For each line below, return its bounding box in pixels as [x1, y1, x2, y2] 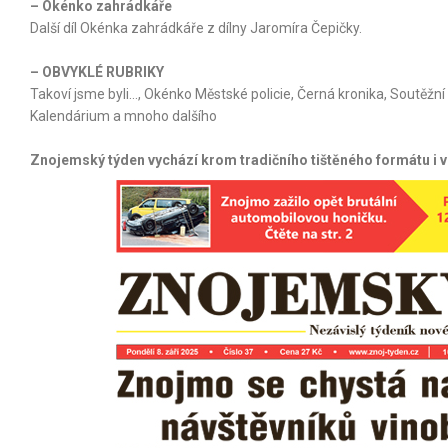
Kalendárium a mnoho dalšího [30, 107, 217, 124]
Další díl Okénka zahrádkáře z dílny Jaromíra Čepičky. [30, 19, 362, 36]
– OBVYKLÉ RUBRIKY [30, 63, 164, 80]
